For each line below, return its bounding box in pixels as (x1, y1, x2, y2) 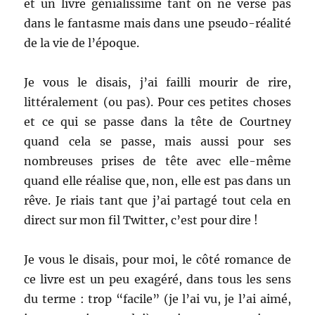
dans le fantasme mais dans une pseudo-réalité (24, 16, 291, 31)
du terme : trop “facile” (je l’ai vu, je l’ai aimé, (24, 292, 291, 307)
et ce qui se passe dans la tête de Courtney (24, 115, 291, 129)
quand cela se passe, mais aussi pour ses (24, 134, 291, 149)
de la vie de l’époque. (24, 36, 140, 51)
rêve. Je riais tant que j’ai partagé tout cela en (24, 193, 291, 208)
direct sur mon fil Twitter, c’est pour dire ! (24, 213, 259, 228)
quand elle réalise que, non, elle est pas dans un (24, 174, 291, 188)
